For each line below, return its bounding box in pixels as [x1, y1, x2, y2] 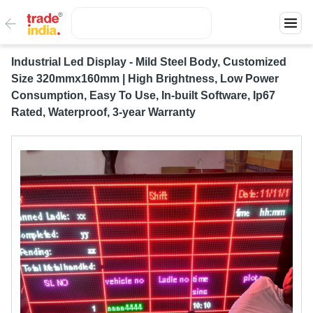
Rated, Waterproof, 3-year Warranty [11, 106, 196, 118]
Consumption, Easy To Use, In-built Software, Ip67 [11, 89, 275, 101]
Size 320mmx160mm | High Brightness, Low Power [11, 73, 279, 85]
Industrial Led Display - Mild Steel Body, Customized [11, 56, 286, 68]
